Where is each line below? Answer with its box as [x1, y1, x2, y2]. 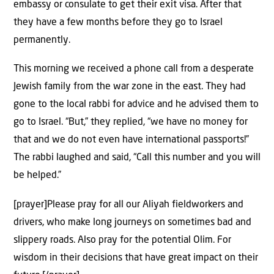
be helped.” [13, 171, 61, 181]
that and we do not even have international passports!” [13, 135, 249, 146]
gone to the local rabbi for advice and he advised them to [13, 100, 259, 110]
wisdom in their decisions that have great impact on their [13, 253, 258, 263]
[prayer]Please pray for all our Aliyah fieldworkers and [13, 199, 243, 210]
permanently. [13, 35, 70, 45]
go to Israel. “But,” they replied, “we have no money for [13, 117, 248, 128]
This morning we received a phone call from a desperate [13, 64, 254, 75]
